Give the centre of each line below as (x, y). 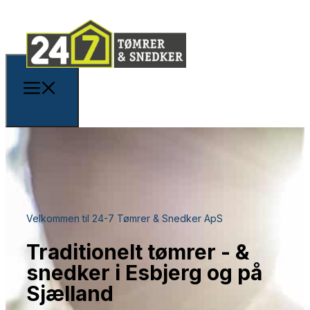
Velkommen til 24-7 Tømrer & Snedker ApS (125, 218)
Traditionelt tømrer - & (138, 252)
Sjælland (70, 293)
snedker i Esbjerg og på (144, 273)
